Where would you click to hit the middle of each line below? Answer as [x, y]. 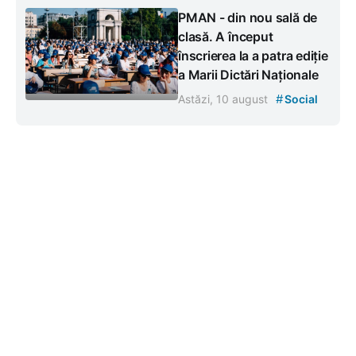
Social [300, 99]
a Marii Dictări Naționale [248, 74]
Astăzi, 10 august [224, 99]
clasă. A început [226, 36]
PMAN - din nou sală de [248, 17]
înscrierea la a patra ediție [253, 55]
